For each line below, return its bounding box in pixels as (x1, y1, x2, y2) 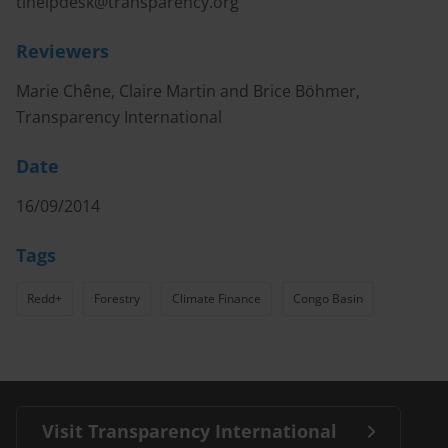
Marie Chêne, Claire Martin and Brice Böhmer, (16, 80, 360, 102)
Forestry (94, 290, 140, 307)
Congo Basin (293, 290, 363, 307)
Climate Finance (172, 290, 261, 307)
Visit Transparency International (42, 419, 337, 443)
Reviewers (16, 39, 109, 63)
